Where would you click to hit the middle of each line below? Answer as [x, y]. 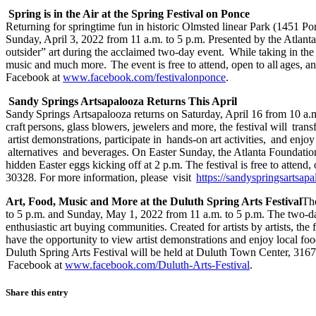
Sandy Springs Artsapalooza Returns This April [124, 101]
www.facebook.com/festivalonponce [144, 77]
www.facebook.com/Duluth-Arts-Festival [157, 265]
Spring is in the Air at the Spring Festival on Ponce [129, 13]
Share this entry [37, 292]
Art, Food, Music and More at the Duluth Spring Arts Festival [154, 201]
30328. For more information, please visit [101, 177]
